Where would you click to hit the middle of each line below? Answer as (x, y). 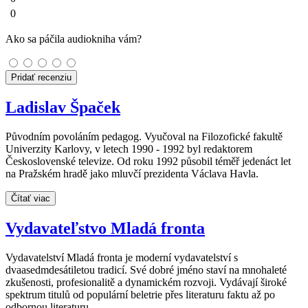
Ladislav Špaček (63, 108)
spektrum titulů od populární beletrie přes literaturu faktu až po (140, 294)
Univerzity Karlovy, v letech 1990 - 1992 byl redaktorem (129, 149)
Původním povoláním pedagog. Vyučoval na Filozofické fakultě (144, 136)
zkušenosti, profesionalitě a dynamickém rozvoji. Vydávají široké (146, 282)
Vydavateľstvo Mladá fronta (105, 228)
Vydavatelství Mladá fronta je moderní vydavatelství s (122, 257)
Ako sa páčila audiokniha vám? (74, 39)
